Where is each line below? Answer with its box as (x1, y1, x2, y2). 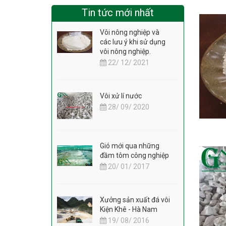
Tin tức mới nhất (81, 7, 154, 19)
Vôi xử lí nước (100, 92, 142, 100)
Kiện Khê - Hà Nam (100, 205, 157, 214)
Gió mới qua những (100, 142, 159, 150)
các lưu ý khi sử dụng (100, 38, 165, 46)
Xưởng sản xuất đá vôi (100, 196, 170, 204)
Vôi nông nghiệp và (100, 28, 159, 37)
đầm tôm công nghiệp (100, 151, 169, 160)
